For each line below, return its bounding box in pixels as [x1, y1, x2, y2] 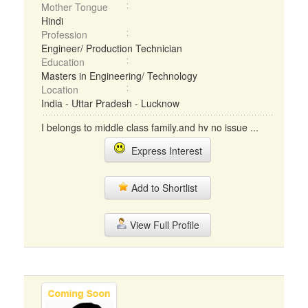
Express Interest [125, 144, 202, 157]
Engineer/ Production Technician [41, 41, 182, 55]
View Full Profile [126, 218, 199, 232]
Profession [41, 27, 87, 41]
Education [41, 55, 85, 69]
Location [41, 82, 78, 96]
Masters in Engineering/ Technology [41, 69, 197, 82]
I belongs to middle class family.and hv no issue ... [41, 120, 258, 134]
